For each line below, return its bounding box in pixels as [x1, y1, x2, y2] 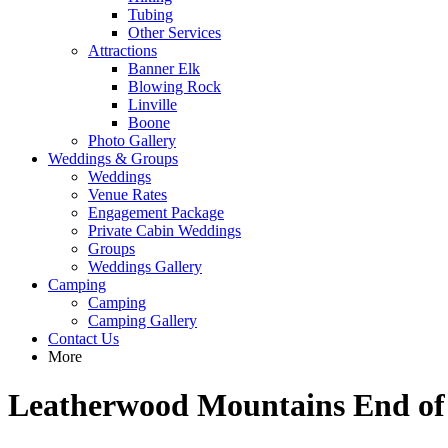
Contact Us [48, 330, 119, 347]
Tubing [128, 6, 173, 23]
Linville [128, 96, 177, 113]
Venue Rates [88, 186, 167, 203]
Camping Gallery [88, 312, 197, 329]
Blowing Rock [128, 78, 221, 95]
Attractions [88, 42, 157, 59]
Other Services [128, 24, 221, 41]
